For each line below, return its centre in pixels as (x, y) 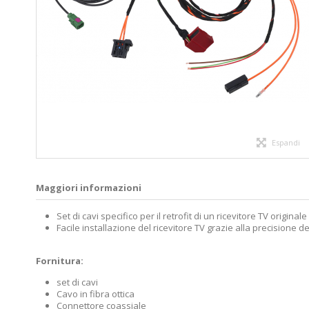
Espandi (286, 142)
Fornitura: (60, 260)
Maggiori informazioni (89, 187)
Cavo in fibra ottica (96, 293)
